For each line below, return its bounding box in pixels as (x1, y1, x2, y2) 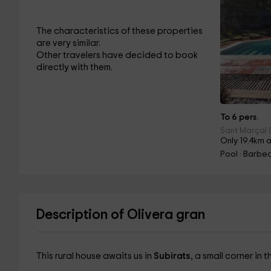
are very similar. (36, 39, 100, 48)
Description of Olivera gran (36, 208, 205, 222)
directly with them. (36, 63, 113, 72)
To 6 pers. (220, 113, 259, 122)
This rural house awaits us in (36, 252, 154, 261)
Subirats (153, 252, 191, 261)
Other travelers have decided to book (36, 51, 198, 60)
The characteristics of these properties (36, 27, 203, 36)
